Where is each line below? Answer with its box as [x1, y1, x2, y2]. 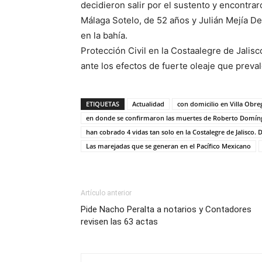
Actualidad [132, 99, 164, 108]
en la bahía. [81, 30, 127, 41]
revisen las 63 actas [81, 216, 158, 227]
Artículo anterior [81, 189, 132, 197]
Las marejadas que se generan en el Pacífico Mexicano [86, 142, 251, 150]
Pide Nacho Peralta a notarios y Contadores [81, 204, 251, 215]
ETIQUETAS [86, 99, 119, 108]
